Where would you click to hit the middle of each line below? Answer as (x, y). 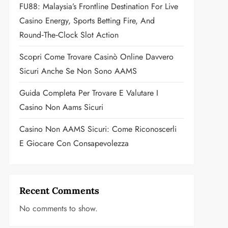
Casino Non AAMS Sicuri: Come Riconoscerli (98, 129)
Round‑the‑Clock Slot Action (69, 35)
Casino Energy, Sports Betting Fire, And (87, 21)
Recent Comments (59, 191)
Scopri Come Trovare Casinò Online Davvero (96, 57)
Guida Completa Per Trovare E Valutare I (89, 93)
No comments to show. (58, 208)
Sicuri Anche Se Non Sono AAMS (78, 71)
